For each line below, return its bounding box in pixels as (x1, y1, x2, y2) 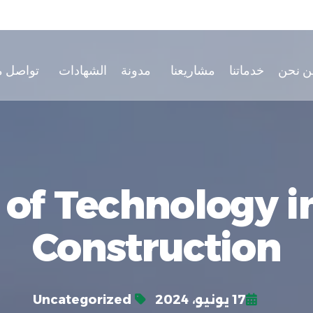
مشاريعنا (170, 61, 215, 78)
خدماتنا (228, 61, 264, 78)
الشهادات (58, 61, 107, 78)
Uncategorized (33, 292, 131, 307)
